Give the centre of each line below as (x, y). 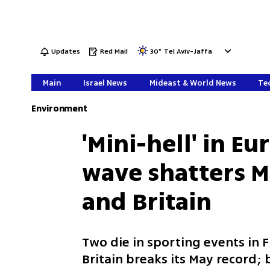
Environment (59, 109)
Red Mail (114, 52)
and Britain (147, 202)
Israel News (105, 83)
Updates (66, 52)
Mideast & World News (193, 83)
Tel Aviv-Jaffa (188, 52)
